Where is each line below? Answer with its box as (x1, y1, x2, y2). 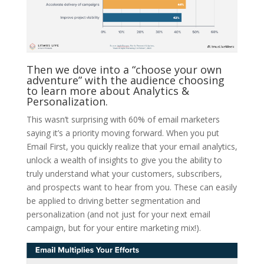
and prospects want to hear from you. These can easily (26, 181, 237, 193)
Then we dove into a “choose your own (26, 62, 222, 77)
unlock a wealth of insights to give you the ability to (26, 154, 222, 166)
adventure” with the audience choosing (26, 72, 225, 87)
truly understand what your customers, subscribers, (26, 167, 222, 179)
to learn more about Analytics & (26, 83, 189, 98)
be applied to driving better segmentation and (26, 194, 200, 206)
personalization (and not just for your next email (26, 208, 210, 220)
